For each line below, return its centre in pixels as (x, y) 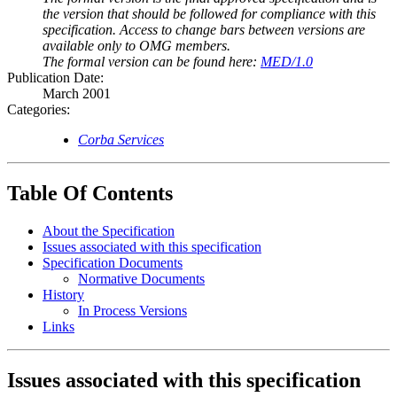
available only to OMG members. (136, 46)
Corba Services (121, 140)
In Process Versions (132, 311)
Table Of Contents (90, 194)
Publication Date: (55, 78)
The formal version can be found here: (152, 62)
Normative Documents (141, 279)
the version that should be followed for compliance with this (209, 14)
